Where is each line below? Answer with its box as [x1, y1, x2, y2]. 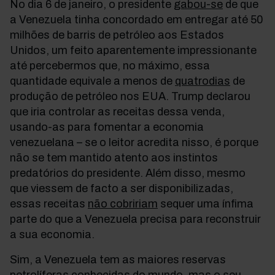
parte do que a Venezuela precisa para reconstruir [10, 213, 261, 225]
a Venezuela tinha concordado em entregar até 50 [10, 14, 263, 26]
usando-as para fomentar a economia [10, 121, 204, 133]
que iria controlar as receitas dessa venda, [10, 106, 225, 118]
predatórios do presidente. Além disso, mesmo [10, 167, 246, 179]
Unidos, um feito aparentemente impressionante [10, 44, 257, 56]
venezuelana [10, 136, 77, 149]
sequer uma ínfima [160, 198, 254, 210]
